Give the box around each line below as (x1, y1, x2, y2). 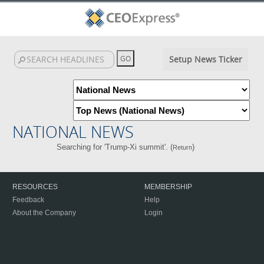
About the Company (12, 209, 76, 217)
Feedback (12, 196, 44, 204)
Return (172, 144, 192, 151)
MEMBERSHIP (144, 183, 192, 191)
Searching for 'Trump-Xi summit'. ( (56, 143, 173, 151)
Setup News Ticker (169, 54, 242, 65)
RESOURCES (12, 183, 58, 191)
